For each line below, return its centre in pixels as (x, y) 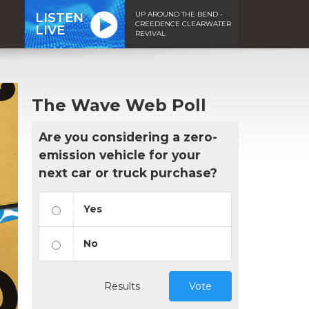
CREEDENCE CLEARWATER (183, 23)
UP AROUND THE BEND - (179, 14)
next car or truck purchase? (128, 172)
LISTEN (59, 18)
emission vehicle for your (120, 154)
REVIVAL (150, 33)
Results (122, 286)
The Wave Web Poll (119, 105)
